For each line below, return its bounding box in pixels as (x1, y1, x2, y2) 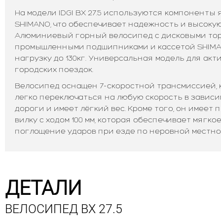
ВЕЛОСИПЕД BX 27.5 (5, 201, 122, 216)
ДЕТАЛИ (5, 176, 81, 200)
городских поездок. (15, 64, 93, 74)
